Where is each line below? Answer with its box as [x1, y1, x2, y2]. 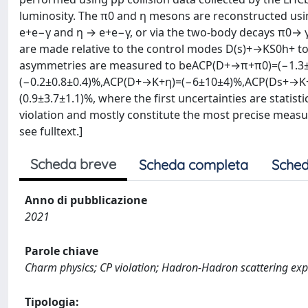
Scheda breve [30, 155, 116, 173]
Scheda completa [139, 156, 248, 173]
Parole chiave [25, 243, 98, 258]
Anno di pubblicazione [25, 192, 147, 208]
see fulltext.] [19, 124, 82, 139]
